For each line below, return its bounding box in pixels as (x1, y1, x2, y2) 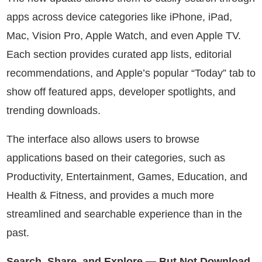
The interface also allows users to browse (6, 133, 199, 146)
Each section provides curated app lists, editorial (6, 49, 232, 61)
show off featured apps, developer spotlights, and (6, 86, 236, 98)
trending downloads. (6, 105, 101, 117)
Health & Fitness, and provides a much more (6, 189, 214, 202)
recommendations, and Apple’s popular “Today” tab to (6, 67, 256, 80)
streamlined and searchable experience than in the (6, 208, 242, 220)
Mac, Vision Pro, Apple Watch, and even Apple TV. (6, 30, 241, 42)
